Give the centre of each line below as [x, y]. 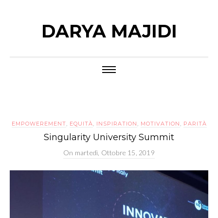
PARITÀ [195, 124]
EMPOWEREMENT [39, 124]
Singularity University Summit [109, 137]
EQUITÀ [81, 124]
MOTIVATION [160, 124]
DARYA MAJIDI [109, 31]
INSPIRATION [117, 124]
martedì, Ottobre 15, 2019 [115, 153]
